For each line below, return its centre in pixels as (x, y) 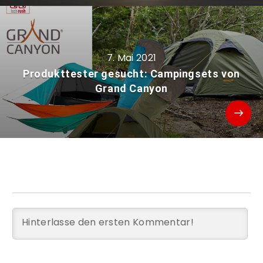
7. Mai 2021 (131, 58)
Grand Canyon (131, 89)
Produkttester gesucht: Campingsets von (131, 74)
